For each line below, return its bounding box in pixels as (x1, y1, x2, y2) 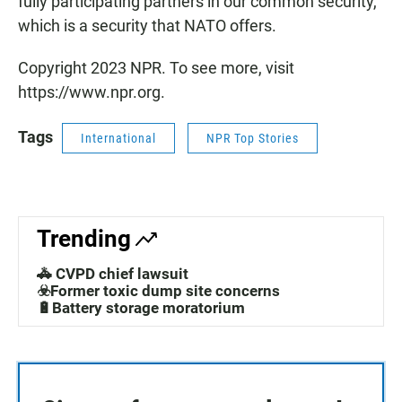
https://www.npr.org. (18, 83, 165, 102)
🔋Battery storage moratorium (37, 299, 245, 318)
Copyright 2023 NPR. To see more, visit (18, 58, 294, 78)
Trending (37, 225, 131, 253)
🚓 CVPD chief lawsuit (37, 265, 188, 284)
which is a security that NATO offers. (18, 16, 276, 36)
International (81, 131, 156, 146)
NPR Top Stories (206, 131, 299, 146)
